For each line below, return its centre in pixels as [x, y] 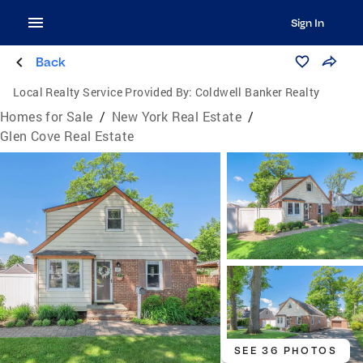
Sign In [307, 23]
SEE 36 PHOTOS [285, 350]
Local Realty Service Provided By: [103, 92]
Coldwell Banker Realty [257, 92]
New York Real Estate [177, 116]
